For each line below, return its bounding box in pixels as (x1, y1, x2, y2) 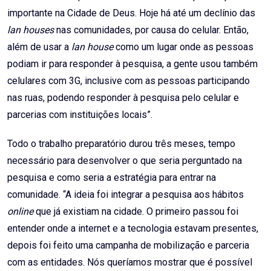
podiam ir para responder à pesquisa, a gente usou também (7, 58, 258, 70)
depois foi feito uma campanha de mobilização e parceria (7, 240, 249, 252)
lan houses (7, 24, 56, 36)
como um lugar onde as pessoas (116, 41, 253, 53)
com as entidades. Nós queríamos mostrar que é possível (7, 256, 252, 269)
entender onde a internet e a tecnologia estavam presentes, (7, 223, 258, 235)
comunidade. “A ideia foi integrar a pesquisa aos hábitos (7, 189, 244, 201)
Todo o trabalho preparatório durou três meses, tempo (7, 138, 235, 150)
